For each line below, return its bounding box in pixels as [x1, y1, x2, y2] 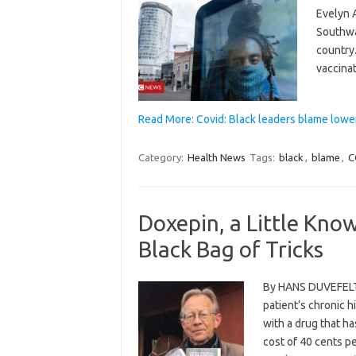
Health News [187, 151, 246, 163]
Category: [137, 151, 186, 163]
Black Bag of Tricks [137, 236, 323, 261]
